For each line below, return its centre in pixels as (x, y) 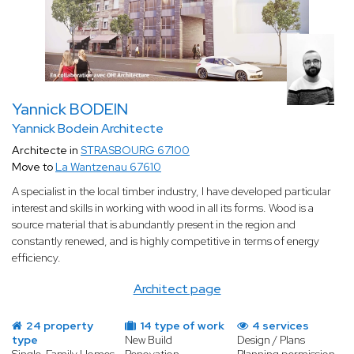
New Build (148, 340)
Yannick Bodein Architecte (88, 129)
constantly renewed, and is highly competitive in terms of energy (166, 241)
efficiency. (36, 258)
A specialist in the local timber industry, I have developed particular (171, 192)
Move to (34, 167)
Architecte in (46, 151)
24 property (58, 326)
